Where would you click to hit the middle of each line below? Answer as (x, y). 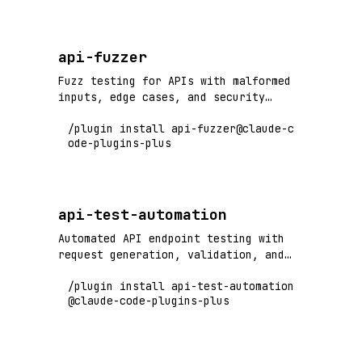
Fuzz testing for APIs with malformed (175, 81)
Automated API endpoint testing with (171, 239)
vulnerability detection (133, 114)
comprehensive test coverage (145, 271)
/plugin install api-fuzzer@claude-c (181, 129)
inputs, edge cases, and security (162, 97)
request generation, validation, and (171, 255)
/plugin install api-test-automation (181, 286)
